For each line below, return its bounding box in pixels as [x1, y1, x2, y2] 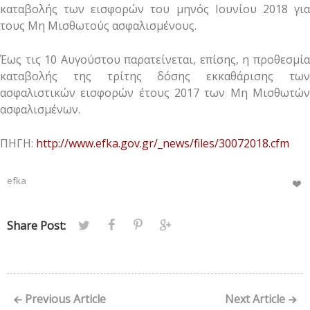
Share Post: [7, 217, 66, 233]
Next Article [225, 291, 285, 307]
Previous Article [25, 291, 106, 307]
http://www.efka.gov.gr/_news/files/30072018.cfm [36, 135, 289, 151]
